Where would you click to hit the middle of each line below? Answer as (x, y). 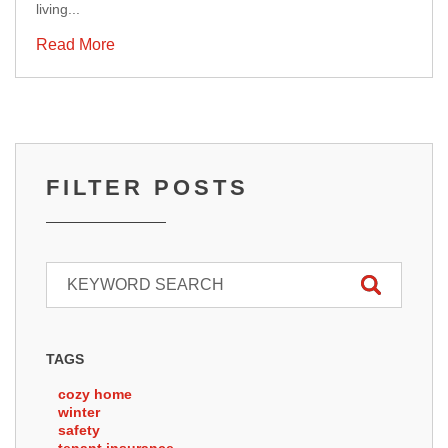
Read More (75, 44)
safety (79, 430)
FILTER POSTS (147, 187)
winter (79, 412)
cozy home (95, 394)
